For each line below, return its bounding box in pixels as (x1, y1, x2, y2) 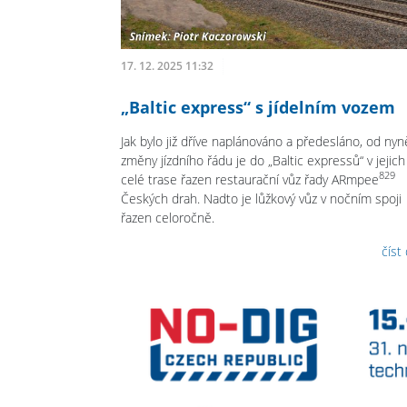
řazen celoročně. (121, 208, 214, 226)
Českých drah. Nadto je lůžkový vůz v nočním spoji (121, 189, 402, 207)
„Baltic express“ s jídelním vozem (121, 95, 395, 118)
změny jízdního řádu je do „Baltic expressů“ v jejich (121, 151, 405, 169)
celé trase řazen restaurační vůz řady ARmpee (121, 170, 379, 188)
